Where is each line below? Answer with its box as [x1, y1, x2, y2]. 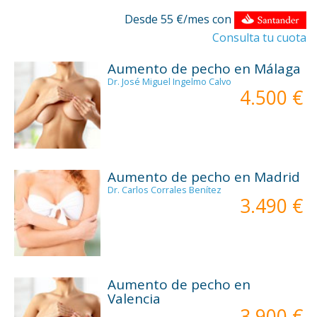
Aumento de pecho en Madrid [108, 167, 301, 186]
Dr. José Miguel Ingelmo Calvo [108, 76, 232, 88]
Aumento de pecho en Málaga [108, 59, 301, 79]
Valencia [108, 289, 161, 309]
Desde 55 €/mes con [125, 11, 234, 28]
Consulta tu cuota [212, 30, 306, 46]
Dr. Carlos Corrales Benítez [108, 183, 222, 196]
